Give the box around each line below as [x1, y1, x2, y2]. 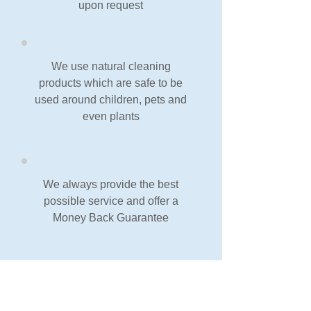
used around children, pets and [35, 94, 187, 106]
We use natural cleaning [51, 60, 171, 72]
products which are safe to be [39, 77, 183, 89]
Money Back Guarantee [53, 212, 169, 224]
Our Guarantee [58, 283, 165, 298]
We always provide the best [43, 178, 178, 190]
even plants [82, 110, 140, 122]
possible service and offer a [43, 195, 178, 207]
